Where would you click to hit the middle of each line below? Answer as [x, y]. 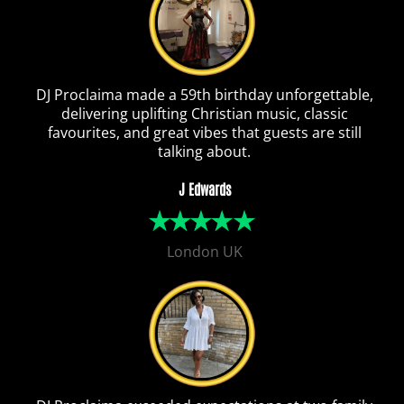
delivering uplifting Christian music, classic [204, 114]
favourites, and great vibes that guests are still [204, 133]
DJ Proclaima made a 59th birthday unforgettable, [204, 95]
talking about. [204, 152]
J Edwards [204, 189]
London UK [204, 252]
